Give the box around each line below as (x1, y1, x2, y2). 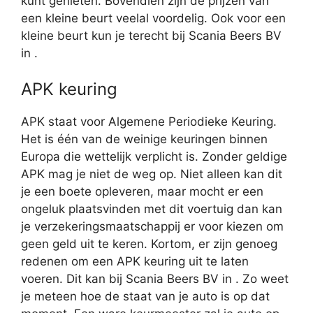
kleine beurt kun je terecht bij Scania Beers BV (21, 28, 282, 43)
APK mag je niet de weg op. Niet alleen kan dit (21, 167, 282, 182)
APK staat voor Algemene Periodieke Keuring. (21, 115, 277, 129)
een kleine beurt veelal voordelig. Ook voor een (21, 10, 286, 25)
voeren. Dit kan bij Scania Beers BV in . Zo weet (21, 272, 289, 286)
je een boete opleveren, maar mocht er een (21, 184, 263, 199)
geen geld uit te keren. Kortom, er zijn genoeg (21, 237, 277, 252)
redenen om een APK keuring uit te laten (21, 254, 249, 269)
